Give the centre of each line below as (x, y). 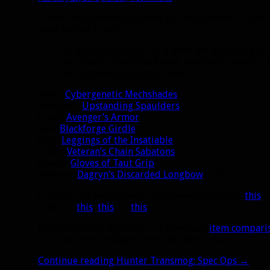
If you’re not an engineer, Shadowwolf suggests (141, 195)
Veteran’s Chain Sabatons (121, 151)
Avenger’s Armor (103, 117)
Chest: (52, 117)
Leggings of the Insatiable (117, 140)
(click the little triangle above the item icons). (136, 239)
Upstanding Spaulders (131, 105)
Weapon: (58, 174)
